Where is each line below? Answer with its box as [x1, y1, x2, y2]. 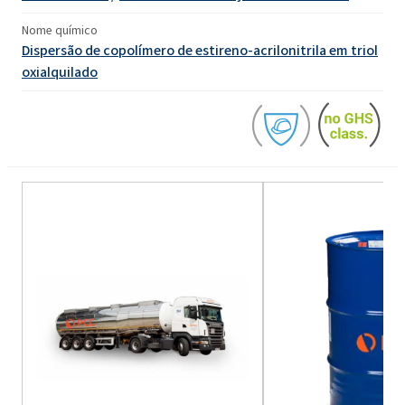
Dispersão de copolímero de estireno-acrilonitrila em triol [22, 40, 378, 60]
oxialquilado [22, 61, 98, 81]
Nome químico [22, 21, 98, 39]
